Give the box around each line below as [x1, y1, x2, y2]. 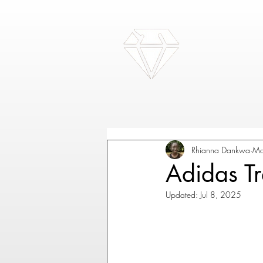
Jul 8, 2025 [200, 189, 241, 200]
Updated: [166, 189, 200, 200]
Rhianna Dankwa [191, 144, 250, 156]
